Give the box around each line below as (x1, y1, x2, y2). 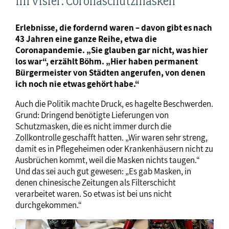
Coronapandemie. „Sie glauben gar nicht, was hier (15, 44, 208, 56)
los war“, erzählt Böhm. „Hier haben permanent (15, 55, 198, 67)
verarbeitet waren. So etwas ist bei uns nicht (15, 188, 172, 199)
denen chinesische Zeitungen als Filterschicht (15, 176, 176, 188)
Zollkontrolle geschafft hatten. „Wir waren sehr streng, (15, 131, 208, 143)
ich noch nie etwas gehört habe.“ (15, 78, 140, 89)
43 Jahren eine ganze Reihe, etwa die (15, 33, 157, 44)
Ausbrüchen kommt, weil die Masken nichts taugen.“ (15, 154, 200, 166)
